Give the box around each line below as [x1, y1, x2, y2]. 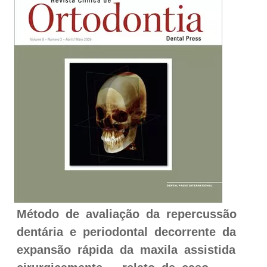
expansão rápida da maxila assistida [17, 243, 235, 256]
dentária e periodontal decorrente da [17, 225, 236, 238]
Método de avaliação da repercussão [17, 207, 237, 221]
